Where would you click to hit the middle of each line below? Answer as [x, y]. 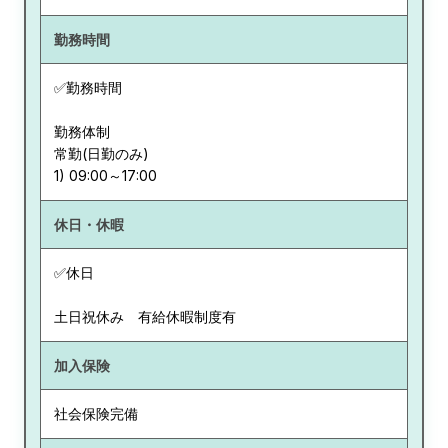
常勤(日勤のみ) [101, 154]
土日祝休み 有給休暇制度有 [144, 317]
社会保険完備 [95, 414]
